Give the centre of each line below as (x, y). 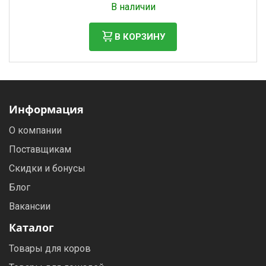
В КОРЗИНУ (140, 37)
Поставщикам (40, 149)
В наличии (133, 7)
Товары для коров (50, 248)
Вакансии (30, 206)
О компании (35, 130)
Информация (46, 109)
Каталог (31, 227)
